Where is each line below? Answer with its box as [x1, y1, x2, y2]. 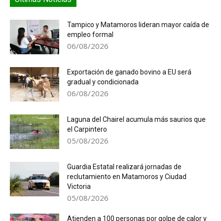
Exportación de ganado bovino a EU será [67, 68, 191, 76]
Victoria [67, 183, 91, 190]
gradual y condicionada [67, 78, 139, 86]
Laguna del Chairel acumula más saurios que [67, 115, 206, 123]
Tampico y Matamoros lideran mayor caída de [67, 21, 209, 29]
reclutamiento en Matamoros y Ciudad [67, 173, 186, 181]
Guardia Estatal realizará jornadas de [67, 163, 182, 171]
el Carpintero [67, 125, 107, 133]
